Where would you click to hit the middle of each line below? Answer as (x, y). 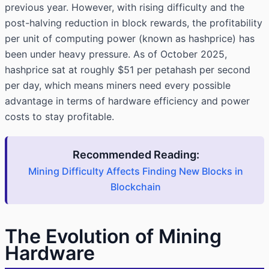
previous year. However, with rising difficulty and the (125, 8)
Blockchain (136, 187)
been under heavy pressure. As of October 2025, (116, 54)
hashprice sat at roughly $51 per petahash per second (128, 70)
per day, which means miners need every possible (118, 86)
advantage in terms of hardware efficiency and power (127, 101)
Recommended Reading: (136, 155)
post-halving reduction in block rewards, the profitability (134, 23)
